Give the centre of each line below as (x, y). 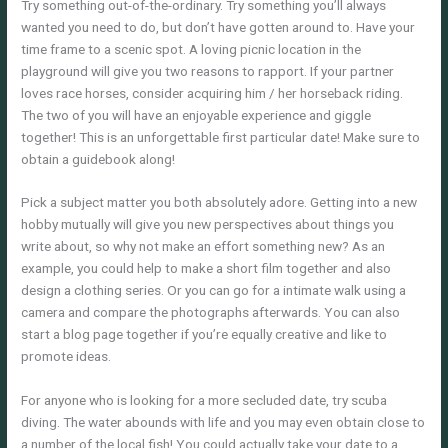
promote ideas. (66, 356)
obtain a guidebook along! (98, 158)
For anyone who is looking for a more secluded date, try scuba (204, 400)
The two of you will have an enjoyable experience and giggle (196, 114)
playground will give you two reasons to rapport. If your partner (208, 70)
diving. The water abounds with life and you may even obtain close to (223, 422)
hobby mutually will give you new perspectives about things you (208, 224)
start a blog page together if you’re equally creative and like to (204, 334)
